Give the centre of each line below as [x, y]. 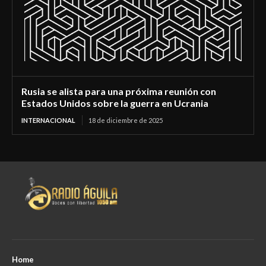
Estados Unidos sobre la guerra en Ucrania [115, 103]
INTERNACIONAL [48, 120]
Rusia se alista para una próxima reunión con [119, 91]
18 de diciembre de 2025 [126, 120]
